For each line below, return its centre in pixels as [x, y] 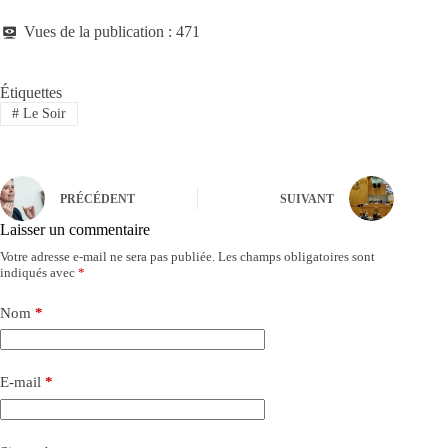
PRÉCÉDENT [97, 199]
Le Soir [42, 113]
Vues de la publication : [98, 32]
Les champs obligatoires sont [296, 256]
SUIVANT [307, 199]
